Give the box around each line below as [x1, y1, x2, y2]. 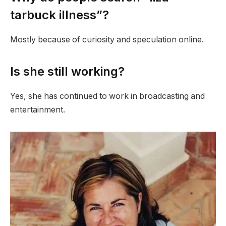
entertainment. [10, 104, 65, 115]
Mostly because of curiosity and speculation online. [10, 34, 204, 44]
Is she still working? [10, 64, 125, 79]
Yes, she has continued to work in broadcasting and [10, 91, 205, 101]
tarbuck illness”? [10, 7, 109, 22]
